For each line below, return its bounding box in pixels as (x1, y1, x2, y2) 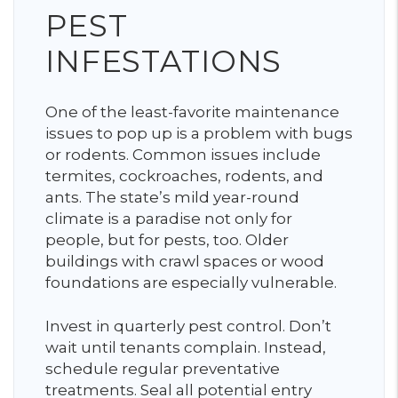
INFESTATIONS (45, 42, 283, 80)
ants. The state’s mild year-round (45, 187, 299, 206)
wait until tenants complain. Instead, (45, 338, 326, 356)
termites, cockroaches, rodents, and (45, 166, 323, 185)
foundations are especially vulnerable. (45, 273, 337, 291)
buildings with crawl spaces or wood (45, 251, 324, 270)
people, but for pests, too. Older (45, 230, 289, 249)
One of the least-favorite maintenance (45, 102, 339, 121)
